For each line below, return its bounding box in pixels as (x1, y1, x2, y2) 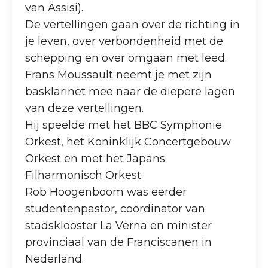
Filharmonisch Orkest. (25, 168, 144, 182)
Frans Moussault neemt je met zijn (25, 68, 212, 81)
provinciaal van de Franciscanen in (25, 235, 212, 249)
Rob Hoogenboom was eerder (25, 185, 187, 199)
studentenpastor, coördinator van (25, 202, 206, 215)
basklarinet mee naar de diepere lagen (25, 84, 236, 98)
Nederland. (25, 252, 84, 266)
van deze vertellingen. (25, 101, 144, 115)
